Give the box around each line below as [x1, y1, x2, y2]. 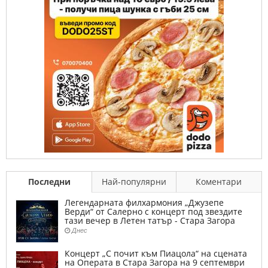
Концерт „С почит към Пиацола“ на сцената [65, 248, 247, 260]
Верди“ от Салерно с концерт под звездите [65, 206, 242, 218]
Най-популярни [102, 176, 167, 188]
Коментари [196, 176, 242, 188]
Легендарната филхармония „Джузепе [65, 197, 224, 209]
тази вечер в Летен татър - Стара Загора [65, 215, 235, 227]
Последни [28, 176, 71, 188]
